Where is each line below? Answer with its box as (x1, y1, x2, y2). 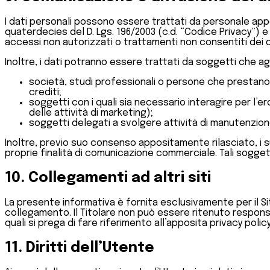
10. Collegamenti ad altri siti (5, 171, 211, 186)
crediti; (29, 87, 61, 98)
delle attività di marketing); (29, 108, 153, 119)
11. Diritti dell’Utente (5, 240, 154, 256)
